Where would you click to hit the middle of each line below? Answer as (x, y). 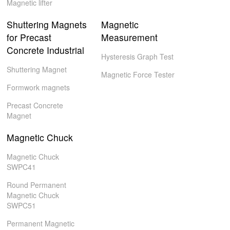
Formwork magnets (39, 87)
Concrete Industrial (46, 50)
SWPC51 (22, 205)
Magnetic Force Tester (138, 74)
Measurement (129, 37)
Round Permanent (37, 185)
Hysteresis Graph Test (137, 56)
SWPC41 (22, 167)
